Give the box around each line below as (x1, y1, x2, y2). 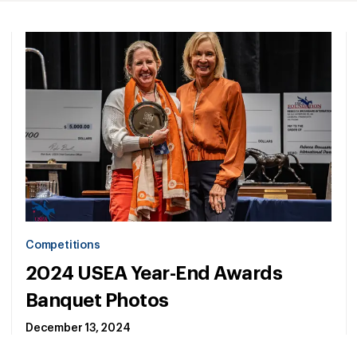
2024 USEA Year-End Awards (25, 264, 283, 284)
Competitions (25, 240, 100, 252)
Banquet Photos (25, 291, 169, 311)
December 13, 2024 (25, 323, 131, 335)
